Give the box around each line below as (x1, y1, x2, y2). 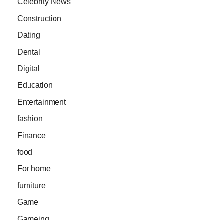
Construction (17, 14, 61, 23)
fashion (17, 114, 43, 123)
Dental (17, 48, 40, 56)
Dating (17, 31, 40, 40)
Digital (17, 64, 40, 73)
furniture (17, 181, 46, 190)
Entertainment (17, 98, 66, 107)
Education (17, 81, 53, 90)
